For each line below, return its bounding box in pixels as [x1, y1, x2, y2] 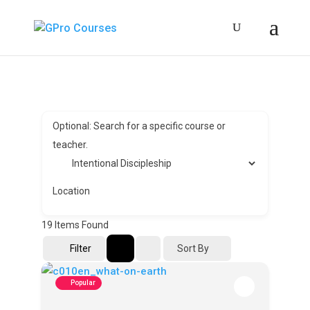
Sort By [176, 242, 209, 254]
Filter [69, 243, 91, 254]
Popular [70, 279, 95, 286]
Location [52, 185, 90, 197]
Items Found [52, 219, 109, 230]
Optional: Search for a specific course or [52, 120, 226, 131]
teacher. [52, 139, 88, 150]
